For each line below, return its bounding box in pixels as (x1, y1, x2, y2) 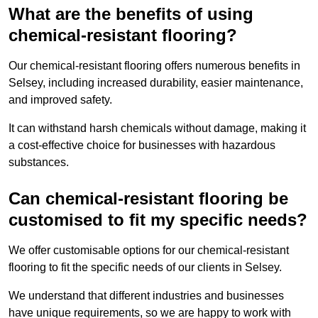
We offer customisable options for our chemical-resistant (9, 244, 289, 257)
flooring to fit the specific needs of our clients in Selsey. (9, 261, 285, 274)
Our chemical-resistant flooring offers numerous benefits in (9, 60, 300, 72)
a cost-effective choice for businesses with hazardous (9, 139, 275, 152)
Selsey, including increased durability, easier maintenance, (9, 77, 303, 89)
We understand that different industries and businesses (9, 290, 284, 302)
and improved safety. (9, 94, 115, 106)
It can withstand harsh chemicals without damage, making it (9, 122, 306, 135)
